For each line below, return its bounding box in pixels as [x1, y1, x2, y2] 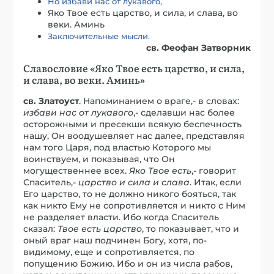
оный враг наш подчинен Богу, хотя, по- [23, 234, 207, 246]
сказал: [23, 223, 58, 234]
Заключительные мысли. [48, 31, 150, 41]
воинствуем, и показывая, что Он [23, 153, 176, 165]
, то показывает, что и [142, 223, 240, 234]
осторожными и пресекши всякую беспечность [23, 118, 242, 130]
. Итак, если [190, 176, 242, 188]
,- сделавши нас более [133, 106, 235, 118]
